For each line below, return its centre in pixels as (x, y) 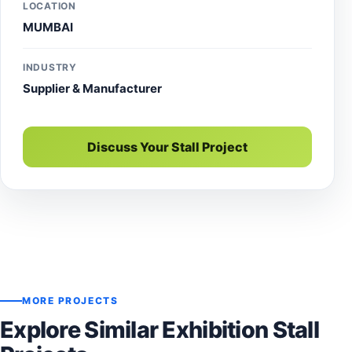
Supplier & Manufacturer (92, 88)
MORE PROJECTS (70, 300)
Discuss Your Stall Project (167, 147)
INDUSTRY (50, 67)
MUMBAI (48, 27)
